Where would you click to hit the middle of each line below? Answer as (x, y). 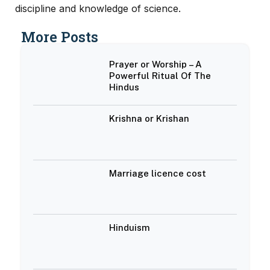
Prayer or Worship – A (156, 64)
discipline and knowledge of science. (98, 8)
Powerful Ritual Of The (160, 76)
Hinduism (130, 228)
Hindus (124, 87)
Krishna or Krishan (149, 119)
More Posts (60, 37)
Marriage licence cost (158, 173)
